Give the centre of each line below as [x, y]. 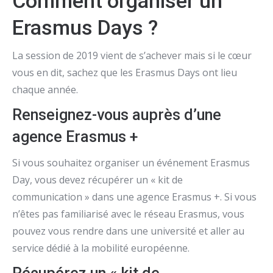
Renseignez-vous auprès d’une [117, 115]
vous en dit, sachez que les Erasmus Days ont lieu [125, 73]
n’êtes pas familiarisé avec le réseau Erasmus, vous [128, 214]
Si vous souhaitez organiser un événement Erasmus [131, 163]
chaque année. [45, 90]
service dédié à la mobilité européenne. [101, 248]
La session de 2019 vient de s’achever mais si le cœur [132, 55]
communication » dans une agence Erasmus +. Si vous [134, 197]
